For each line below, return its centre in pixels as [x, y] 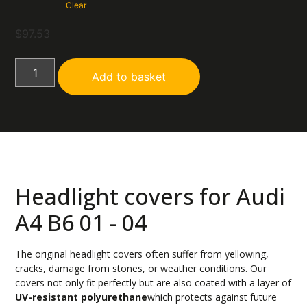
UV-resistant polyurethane [82, 297]
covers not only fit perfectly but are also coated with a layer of [153, 283]
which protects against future [212, 297]
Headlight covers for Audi [150, 197]
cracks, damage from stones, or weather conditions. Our [141, 269]
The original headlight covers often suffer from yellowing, [142, 254]
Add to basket [129, 76]
